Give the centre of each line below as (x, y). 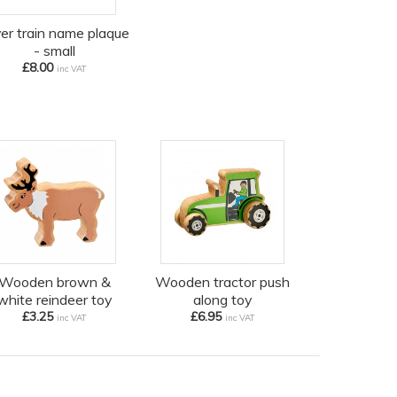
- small (54, 51)
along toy (222, 300)
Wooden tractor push (222, 282)
